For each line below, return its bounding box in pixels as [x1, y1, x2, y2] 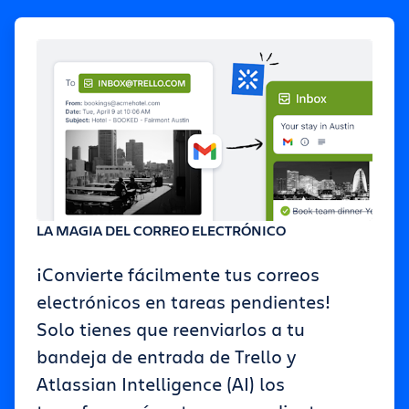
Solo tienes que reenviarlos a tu [37, 316, 305, 341]
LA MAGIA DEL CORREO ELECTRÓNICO [37, 219, 286, 239]
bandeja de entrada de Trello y [37, 343, 296, 369]
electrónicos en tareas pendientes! [37, 288, 330, 314]
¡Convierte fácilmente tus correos [37, 261, 320, 287]
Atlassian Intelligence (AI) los [37, 371, 285, 396]
